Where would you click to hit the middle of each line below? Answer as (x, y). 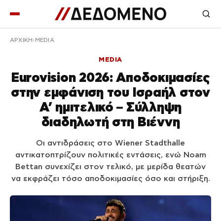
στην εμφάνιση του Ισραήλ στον (110, 92)
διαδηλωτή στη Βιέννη (110, 122)
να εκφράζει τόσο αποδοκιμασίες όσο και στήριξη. (110, 178)
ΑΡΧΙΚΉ (21, 40)
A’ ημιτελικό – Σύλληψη (110, 107)
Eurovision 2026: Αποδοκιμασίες (110, 77)
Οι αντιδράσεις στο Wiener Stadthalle (110, 143)
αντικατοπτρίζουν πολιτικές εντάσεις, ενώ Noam (110, 155)
